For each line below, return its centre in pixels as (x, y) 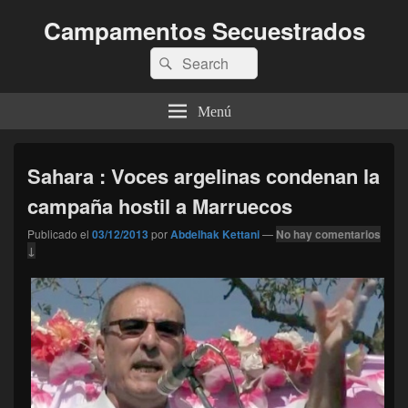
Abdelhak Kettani (215, 234)
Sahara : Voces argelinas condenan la (204, 176)
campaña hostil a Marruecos (160, 206)
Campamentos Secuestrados (204, 31)
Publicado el (58, 234)
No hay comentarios (328, 234)
